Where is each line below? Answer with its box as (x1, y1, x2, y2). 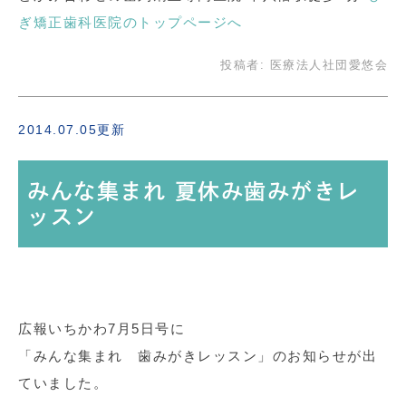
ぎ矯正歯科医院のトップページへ (18, 14, 243, 30)
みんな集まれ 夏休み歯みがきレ (27, 179, 360, 202)
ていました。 (18, 374, 108, 391)
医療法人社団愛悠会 (269, 57, 388, 72)
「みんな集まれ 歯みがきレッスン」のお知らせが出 (18, 347, 377, 363)
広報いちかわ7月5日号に (18, 320, 185, 336)
